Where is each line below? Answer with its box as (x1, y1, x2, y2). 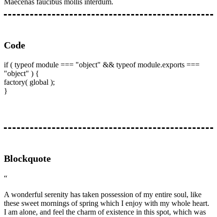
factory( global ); (4, 77, 55, 86)
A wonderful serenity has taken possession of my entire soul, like (4, 190, 201, 199)
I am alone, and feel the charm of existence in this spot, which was (4, 207, 206, 216)
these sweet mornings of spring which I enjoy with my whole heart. (4, 199, 209, 207)
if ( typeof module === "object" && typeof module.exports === (4, 60, 200, 69)
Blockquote (4, 153, 51, 164)
